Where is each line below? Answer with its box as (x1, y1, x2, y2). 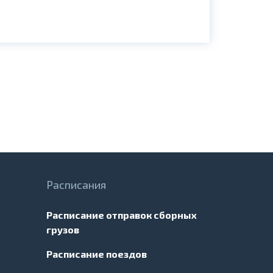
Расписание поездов (46, 248, 147, 260)
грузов (46, 224, 79, 235)
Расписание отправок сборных (46, 209, 197, 221)
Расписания (46, 178, 106, 191)
